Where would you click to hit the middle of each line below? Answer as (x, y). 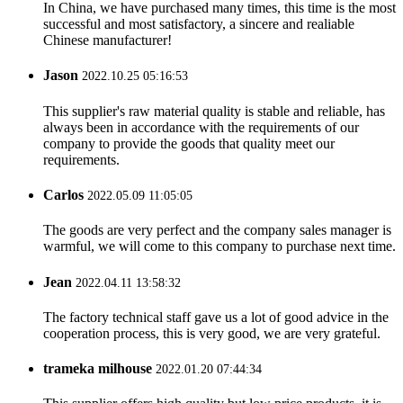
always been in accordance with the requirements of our (201, 127)
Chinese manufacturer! (107, 40)
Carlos (63, 195)
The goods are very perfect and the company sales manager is (217, 230)
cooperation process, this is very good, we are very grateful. (212, 333)
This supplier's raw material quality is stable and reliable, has (214, 111)
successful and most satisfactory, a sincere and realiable (199, 24)
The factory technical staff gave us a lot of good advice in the (216, 317)
